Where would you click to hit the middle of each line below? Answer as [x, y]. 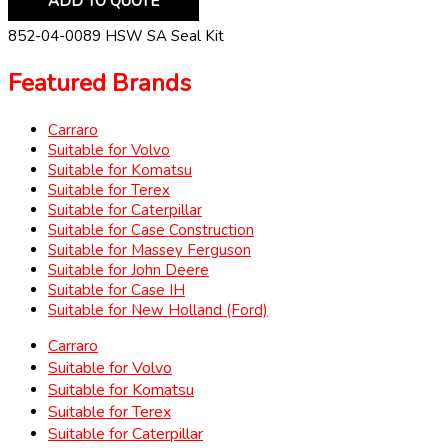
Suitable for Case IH [116, 290]
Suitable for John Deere [128, 270]
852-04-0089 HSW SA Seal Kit [116, 35]
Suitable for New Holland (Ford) [158, 310]
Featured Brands [99, 83]
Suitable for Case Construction [151, 230]
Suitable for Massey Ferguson [149, 250]
